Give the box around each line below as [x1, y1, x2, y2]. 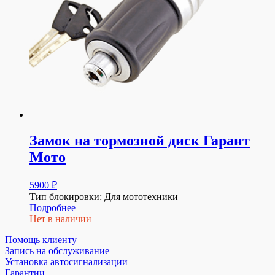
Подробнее [29, 202, 76, 213]
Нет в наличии [29, 213, 91, 224]
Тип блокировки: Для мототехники [29, 191, 178, 202]
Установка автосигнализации [5, 256, 128, 267]
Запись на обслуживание [5, 245, 109, 256]
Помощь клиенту [5, 234, 77, 245]
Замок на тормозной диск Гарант [29, 132, 250, 149]
